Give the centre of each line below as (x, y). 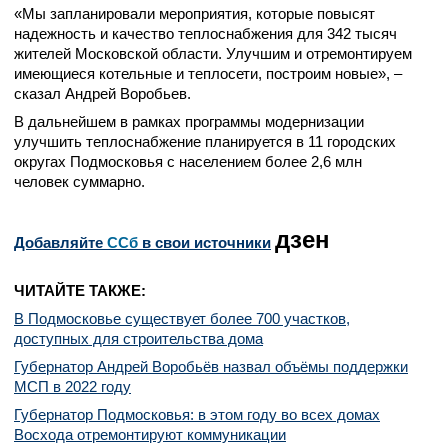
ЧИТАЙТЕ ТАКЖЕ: (80, 290)
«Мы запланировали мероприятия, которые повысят (194, 13)
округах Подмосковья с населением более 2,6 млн (188, 161)
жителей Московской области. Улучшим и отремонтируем (213, 53)
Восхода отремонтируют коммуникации (150, 434)
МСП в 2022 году (72, 386)
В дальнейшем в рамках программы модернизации (189, 121)
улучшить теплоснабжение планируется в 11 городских (205, 141)
